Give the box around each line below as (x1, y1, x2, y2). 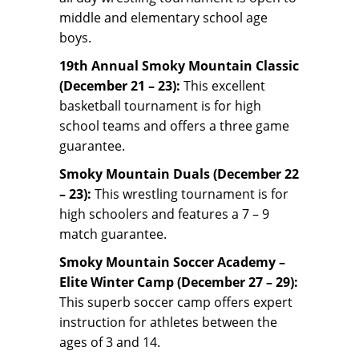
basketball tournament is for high (59, 97, 261, 115)
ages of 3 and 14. (59, 333, 160, 352)
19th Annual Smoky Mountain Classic (59, 57, 299, 75)
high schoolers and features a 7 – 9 (59, 205, 269, 224)
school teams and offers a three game (59, 117, 289, 135)
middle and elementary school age (59, 9, 268, 27)
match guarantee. (59, 225, 167, 244)
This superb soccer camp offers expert (59, 293, 292, 312)
